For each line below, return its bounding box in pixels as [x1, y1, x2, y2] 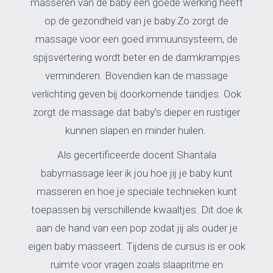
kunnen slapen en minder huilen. [65, 124, 208, 136]
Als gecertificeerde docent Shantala [57, 149, 216, 161]
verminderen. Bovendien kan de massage [45, 69, 228, 82]
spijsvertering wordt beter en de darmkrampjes [33, 51, 240, 63]
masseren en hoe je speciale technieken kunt [36, 185, 237, 197]
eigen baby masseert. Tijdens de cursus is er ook [27, 240, 246, 252]
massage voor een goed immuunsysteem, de [35, 33, 238, 45]
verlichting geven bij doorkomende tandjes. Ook [32, 88, 241, 100]
